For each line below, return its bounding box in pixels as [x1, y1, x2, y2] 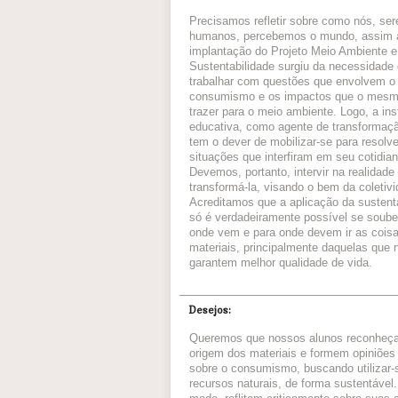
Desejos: [189, 304, 231, 317]
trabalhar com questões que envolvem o [189, 75, 395, 89]
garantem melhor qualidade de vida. [189, 256, 372, 270]
